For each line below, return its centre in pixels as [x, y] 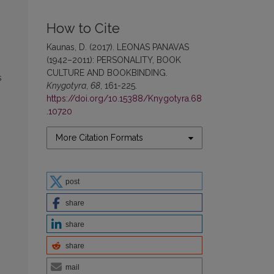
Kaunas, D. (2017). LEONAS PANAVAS [118, 47]
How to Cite [83, 28]
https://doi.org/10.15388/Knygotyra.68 [124, 98]
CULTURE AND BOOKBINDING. [107, 73]
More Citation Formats [99, 138]
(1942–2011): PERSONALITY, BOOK [114, 60]
